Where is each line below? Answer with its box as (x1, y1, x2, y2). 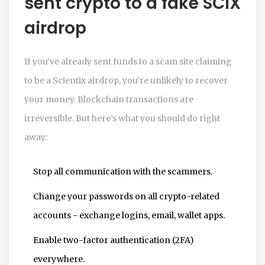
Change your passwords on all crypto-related (33, 190, 219, 202)
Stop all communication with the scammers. (33, 166, 212, 177)
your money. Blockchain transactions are (24, 93, 193, 105)
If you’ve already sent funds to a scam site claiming (24, 56, 232, 67)
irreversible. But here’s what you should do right (24, 112, 220, 124)
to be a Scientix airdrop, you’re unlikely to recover (24, 75, 228, 86)
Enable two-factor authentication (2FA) (33, 234, 194, 245)
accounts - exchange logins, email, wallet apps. (33, 209, 225, 221)
